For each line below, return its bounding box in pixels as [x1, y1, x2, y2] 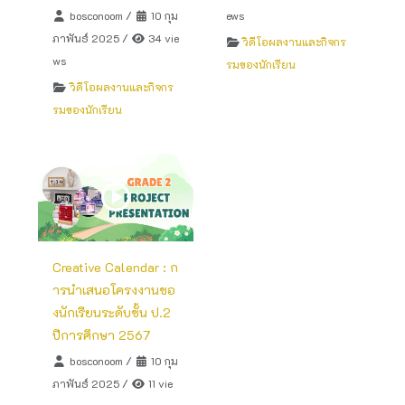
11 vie [145, 375, 173, 391]
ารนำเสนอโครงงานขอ [52, 280, 176, 298]
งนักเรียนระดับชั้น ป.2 [52, 303, 172, 321]
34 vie [145, 30, 179, 45]
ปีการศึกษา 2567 [52, 325, 151, 344]
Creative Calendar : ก [52, 258, 179, 276]
